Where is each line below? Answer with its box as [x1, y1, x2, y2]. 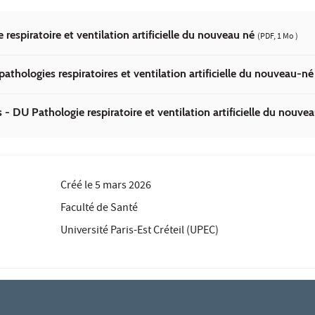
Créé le [60, 177, 96, 195]
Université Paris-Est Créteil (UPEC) [60, 222, 219, 240]
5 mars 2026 [95, 177, 152, 195]
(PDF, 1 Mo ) [257, 30, 298, 44]
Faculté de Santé [60, 200, 139, 217]
